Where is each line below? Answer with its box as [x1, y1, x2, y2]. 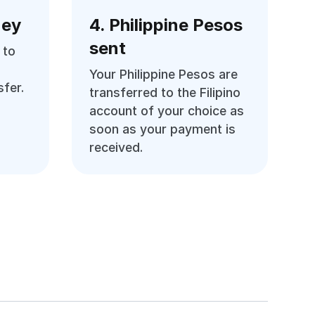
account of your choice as [89, 103, 245, 118]
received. [89, 140, 143, 155]
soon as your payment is [89, 122, 236, 136]
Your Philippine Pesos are [89, 67, 238, 82]
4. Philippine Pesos [89, 15, 243, 35]
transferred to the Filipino [89, 85, 241, 100]
